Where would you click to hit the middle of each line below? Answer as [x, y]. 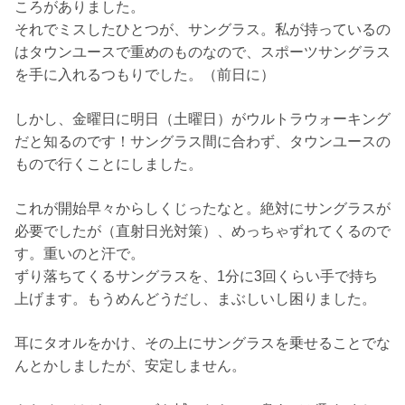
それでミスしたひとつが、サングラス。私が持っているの [202, 30]
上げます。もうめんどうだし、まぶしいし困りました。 [195, 299]
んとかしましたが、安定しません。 [130, 366]
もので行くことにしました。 [108, 165]
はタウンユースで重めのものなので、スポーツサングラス [202, 52]
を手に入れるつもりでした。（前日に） [145, 75]
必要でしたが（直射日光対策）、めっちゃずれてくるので [202, 231]
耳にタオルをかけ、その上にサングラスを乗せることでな [202, 344]
